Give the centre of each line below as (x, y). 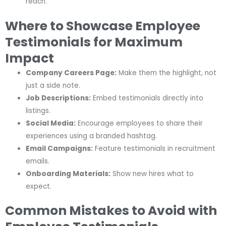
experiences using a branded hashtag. (92, 136)
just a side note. (53, 85)
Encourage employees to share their (139, 123)
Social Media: (51, 123)
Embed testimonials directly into (147, 98)
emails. (38, 161)
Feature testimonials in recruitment (154, 148)
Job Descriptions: (59, 98)
